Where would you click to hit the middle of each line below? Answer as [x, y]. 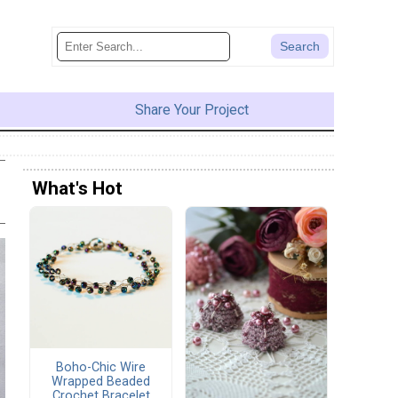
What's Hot [77, 188]
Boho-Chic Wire [101, 368]
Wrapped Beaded [101, 382]
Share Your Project [191, 109]
